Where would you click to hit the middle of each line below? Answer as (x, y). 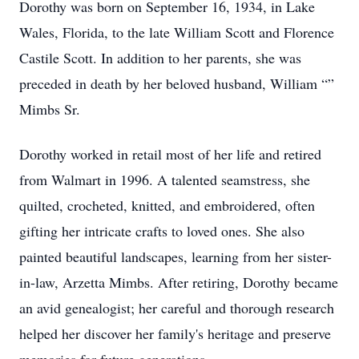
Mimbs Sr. (50, 109)
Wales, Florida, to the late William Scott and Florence (177, 32)
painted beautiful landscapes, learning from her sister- (175, 256)
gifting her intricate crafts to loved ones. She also (162, 231)
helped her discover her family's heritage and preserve (175, 333)
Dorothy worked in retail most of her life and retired (170, 154)
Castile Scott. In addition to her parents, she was (160, 58)
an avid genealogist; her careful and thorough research (177, 308)
